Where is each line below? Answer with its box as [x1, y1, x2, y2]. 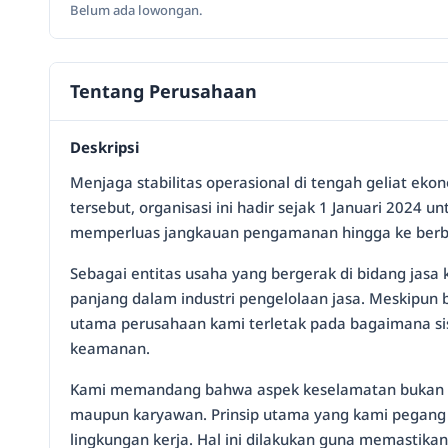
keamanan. [70, 338, 150, 358]
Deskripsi [70, 137, 139, 157]
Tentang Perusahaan [70, 79, 257, 103]
